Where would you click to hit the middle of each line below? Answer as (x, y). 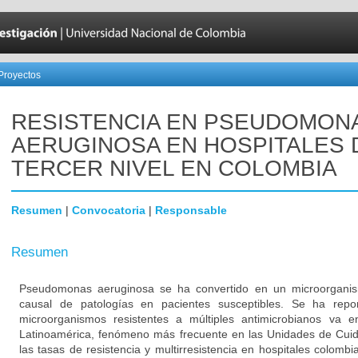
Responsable (191, 210)
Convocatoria (109, 210)
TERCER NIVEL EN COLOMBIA (174, 168)
